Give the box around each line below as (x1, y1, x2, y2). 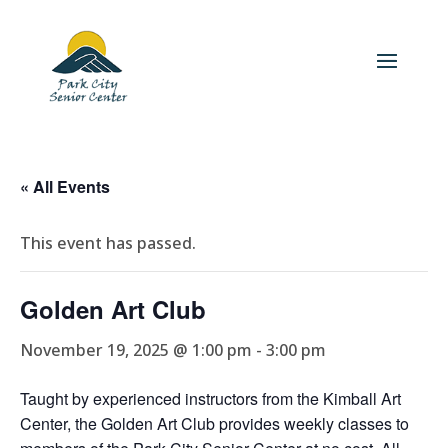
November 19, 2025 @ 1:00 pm (20, 339, 252, 361)
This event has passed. (20, 232, 196, 254)
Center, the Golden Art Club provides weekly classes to (20, 412, 409, 435)
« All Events (20, 175, 110, 198)
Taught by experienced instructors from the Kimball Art (20, 387, 401, 410)
